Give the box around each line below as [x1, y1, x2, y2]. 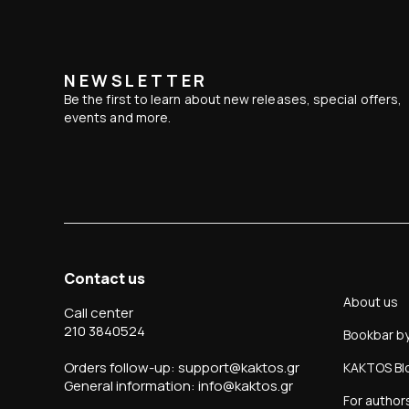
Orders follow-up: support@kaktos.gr [64, 358, 299, 378]
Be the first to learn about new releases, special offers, [64, 90, 402, 109]
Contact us [64, 268, 145, 289]
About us [343, 293, 398, 311]
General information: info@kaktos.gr [64, 376, 293, 396]
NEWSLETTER [64, 69, 208, 92]
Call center [64, 303, 133, 323]
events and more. [64, 109, 172, 127]
